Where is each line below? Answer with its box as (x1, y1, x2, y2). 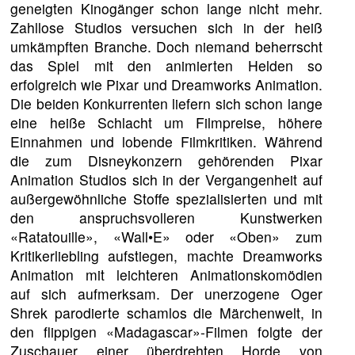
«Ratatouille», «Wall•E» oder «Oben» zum (10, 226, 323, 246)
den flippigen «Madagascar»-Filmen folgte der (10, 321, 323, 342)
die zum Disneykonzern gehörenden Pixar (10, 150, 323, 170)
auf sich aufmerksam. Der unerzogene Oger (10, 283, 323, 303)
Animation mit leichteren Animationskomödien (10, 264, 323, 284)
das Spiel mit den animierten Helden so (10, 55, 323, 75)
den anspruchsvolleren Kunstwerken (10, 207, 323, 227)
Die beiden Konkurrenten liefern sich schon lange (10, 93, 323, 113)
